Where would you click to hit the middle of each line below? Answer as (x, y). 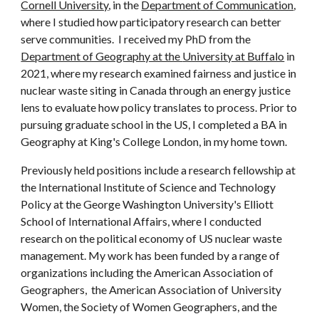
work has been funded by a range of (193, 255)
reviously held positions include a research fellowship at (162, 170)
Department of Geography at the (102, 56)
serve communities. (69, 39)
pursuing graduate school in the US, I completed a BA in (154, 124)
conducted (235, 221)
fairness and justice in (244, 73)
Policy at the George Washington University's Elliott (147, 204)
